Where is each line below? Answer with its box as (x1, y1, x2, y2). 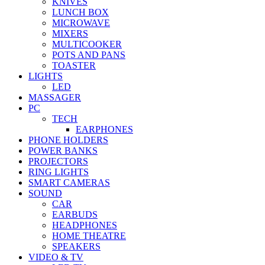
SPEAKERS (52, 241, 101, 252)
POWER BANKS (28, 146, 98, 156)
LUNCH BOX (52, 7, 109, 18)
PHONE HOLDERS (28, 135, 108, 146)
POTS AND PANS (52, 50, 125, 60)
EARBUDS (52, 209, 98, 220)
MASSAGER (28, 92, 81, 103)
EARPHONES (76, 124, 133, 135)
